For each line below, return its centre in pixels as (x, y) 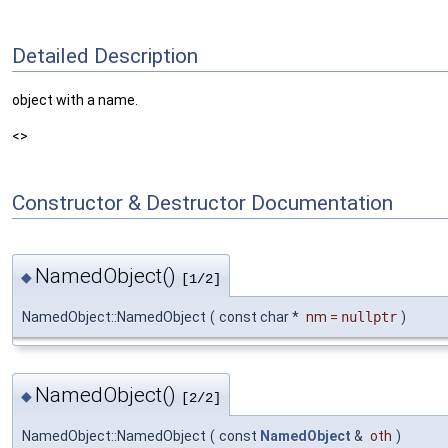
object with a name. (75, 100)
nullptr (369, 316)
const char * (260, 316)
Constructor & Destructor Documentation (202, 202)
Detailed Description (105, 55)
